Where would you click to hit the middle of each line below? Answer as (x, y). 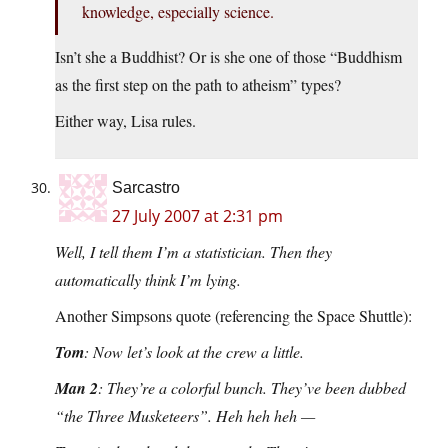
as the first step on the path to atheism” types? (198, 85)
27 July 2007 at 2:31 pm (197, 216)
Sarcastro (146, 188)
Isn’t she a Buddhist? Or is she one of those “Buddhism (228, 57)
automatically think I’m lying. (148, 280)
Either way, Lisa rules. (125, 121)
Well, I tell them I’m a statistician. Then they (193, 252)
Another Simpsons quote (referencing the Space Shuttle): (233, 316)
